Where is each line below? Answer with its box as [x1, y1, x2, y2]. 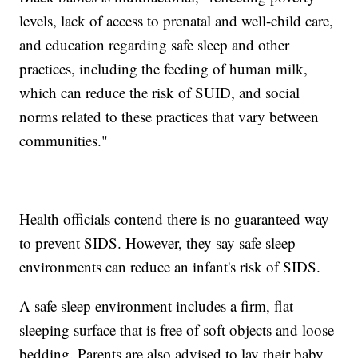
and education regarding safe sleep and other [19, 34, 290, 55]
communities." [19, 130, 109, 151]
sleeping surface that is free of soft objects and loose [19, 320, 335, 340]
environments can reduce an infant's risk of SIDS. [19, 257, 326, 277]
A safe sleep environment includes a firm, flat [19, 296, 294, 316]
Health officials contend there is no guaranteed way [19, 209, 330, 229]
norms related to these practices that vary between [19, 106, 320, 127]
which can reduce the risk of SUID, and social [19, 82, 300, 103]
